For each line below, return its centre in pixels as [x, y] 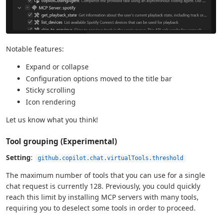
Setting [18, 158]
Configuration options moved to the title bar [99, 78]
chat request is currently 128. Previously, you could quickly [103, 186]
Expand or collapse [57, 66]
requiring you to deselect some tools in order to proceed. [101, 208]
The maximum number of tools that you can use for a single [106, 175]
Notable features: [35, 49]
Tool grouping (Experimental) [61, 141]
